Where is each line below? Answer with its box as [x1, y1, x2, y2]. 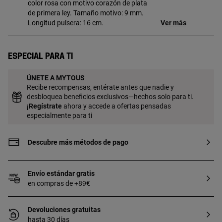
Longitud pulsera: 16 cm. [28, 19, 104, 27]
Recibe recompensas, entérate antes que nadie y [27, 83, 174, 91]
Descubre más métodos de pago [28, 138, 128, 146]
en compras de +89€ [28, 179, 90, 187]
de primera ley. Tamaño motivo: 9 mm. [28, 9, 144, 17]
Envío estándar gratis [28, 169, 95, 177]
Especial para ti [8, 53, 73, 60]
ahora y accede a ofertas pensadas [62, 102, 171, 110]
